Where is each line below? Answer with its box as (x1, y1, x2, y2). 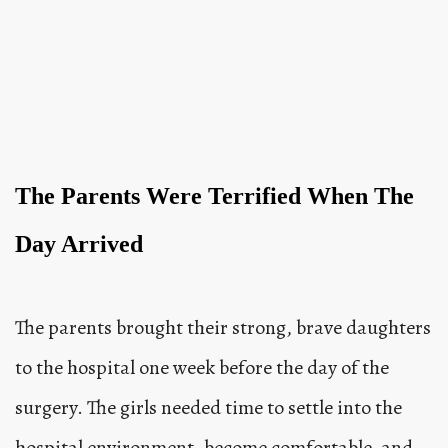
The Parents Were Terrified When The (15, 182, 414, 209)
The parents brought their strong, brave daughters (15, 313, 431, 341)
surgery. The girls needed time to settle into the (15, 393, 402, 421)
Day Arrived (15, 230, 143, 257)
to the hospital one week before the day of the (15, 353, 389, 381)
